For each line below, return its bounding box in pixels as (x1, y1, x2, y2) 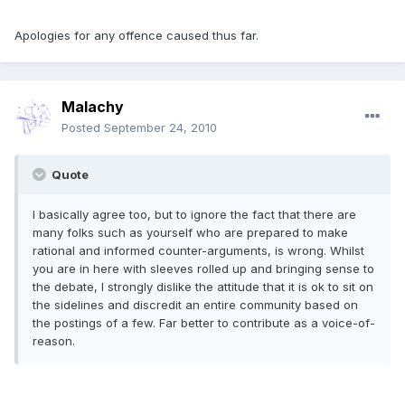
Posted (61, 120, 104, 136)
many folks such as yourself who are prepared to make (33, 225, 348, 240)
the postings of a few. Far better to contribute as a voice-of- (33, 316, 375, 331)
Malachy (61, 98, 124, 117)
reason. (33, 334, 75, 349)
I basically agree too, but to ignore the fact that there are (33, 207, 356, 222)
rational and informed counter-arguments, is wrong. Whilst (33, 243, 364, 259)
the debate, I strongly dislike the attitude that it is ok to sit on (33, 279, 373, 295)
